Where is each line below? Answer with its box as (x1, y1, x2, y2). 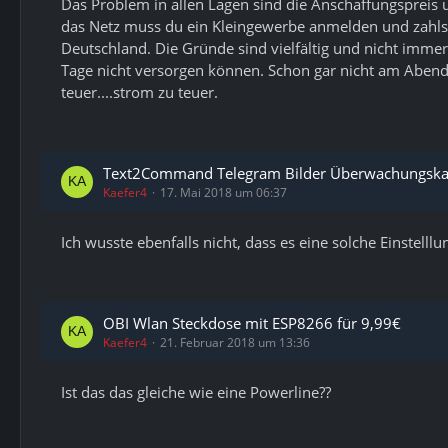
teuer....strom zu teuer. (61, 82, 218, 102)
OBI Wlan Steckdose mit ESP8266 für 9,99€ (103, 313, 401, 333)
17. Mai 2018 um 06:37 (160, 184, 287, 201)
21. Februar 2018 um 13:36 (160, 334, 310, 351)
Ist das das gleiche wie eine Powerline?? (61, 382, 331, 402)
